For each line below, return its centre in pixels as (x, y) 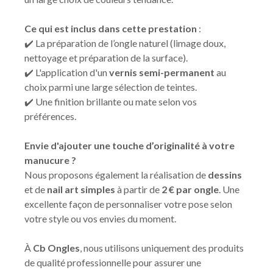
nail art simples (81, 189)
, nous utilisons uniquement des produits (162, 248)
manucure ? (50, 160)
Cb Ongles (56, 248)
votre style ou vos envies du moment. (101, 218)
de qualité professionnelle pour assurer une (113, 262)
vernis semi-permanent (162, 72)
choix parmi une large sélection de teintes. (111, 87)
